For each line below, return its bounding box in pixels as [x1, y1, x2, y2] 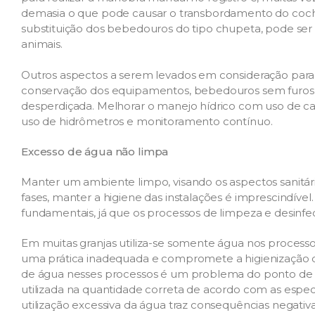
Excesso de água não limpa [21, 144, 169, 158]
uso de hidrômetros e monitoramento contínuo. [21, 114, 273, 128]
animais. [21, 37, 63, 51]
